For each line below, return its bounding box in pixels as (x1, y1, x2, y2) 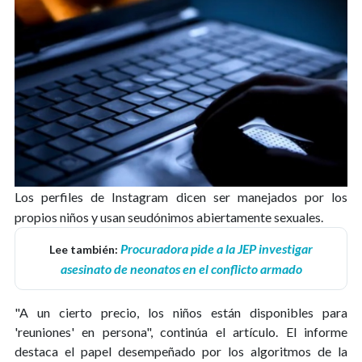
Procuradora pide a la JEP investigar (120, 241, 313, 256)
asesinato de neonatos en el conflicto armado (60, 261, 302, 276)
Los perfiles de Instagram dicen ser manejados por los (15, 189, 347, 204)
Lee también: (49, 242, 120, 256)
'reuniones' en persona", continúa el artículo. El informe (15, 324, 347, 339)
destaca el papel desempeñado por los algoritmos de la (15, 343, 347, 359)
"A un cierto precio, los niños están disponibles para (15, 305, 347, 320)
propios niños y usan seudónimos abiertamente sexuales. (15, 209, 323, 225)
